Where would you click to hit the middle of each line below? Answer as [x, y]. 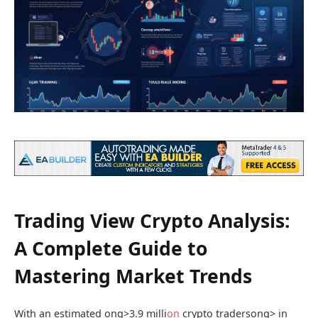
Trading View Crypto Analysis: [152, 221]
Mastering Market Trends [133, 276]
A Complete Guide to [111, 249]
